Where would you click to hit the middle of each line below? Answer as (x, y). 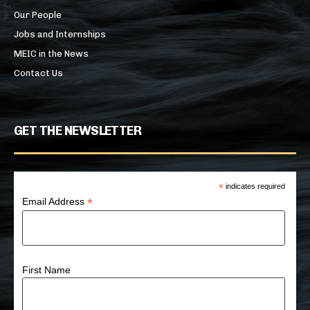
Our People (38, 15)
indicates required (255, 186)
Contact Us (38, 73)
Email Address (55, 202)
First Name (47, 270)
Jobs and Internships (60, 35)
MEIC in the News (51, 54)
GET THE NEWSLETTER (78, 131)
